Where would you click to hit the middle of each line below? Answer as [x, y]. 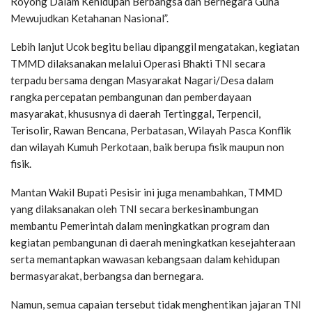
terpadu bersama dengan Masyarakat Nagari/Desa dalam [142, 80]
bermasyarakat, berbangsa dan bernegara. [107, 275]
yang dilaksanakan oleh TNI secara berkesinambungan [134, 209]
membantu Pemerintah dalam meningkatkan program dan [140, 225]
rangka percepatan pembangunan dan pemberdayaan [131, 96]
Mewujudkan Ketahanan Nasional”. [89, 18]
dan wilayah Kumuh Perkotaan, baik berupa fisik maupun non [147, 147]
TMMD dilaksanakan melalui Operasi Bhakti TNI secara [138, 63]
